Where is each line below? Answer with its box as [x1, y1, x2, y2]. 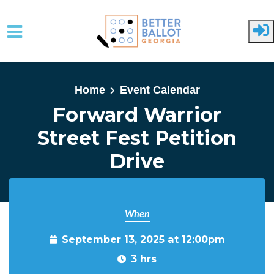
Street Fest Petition [37, 126, 237, 150]
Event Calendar [119, 84, 200, 96]
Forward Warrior [53, 103, 221, 127]
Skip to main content [9, 73, 109, 86]
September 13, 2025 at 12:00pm [61, 233, 225, 245]
